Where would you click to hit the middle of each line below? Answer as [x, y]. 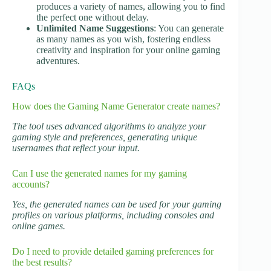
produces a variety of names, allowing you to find [131, 7]
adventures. [58, 61]
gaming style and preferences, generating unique [105, 137]
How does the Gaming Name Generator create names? [116, 106]
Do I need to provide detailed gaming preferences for [113, 251]
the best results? [42, 262]
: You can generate [189, 28]
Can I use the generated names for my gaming [100, 173]
